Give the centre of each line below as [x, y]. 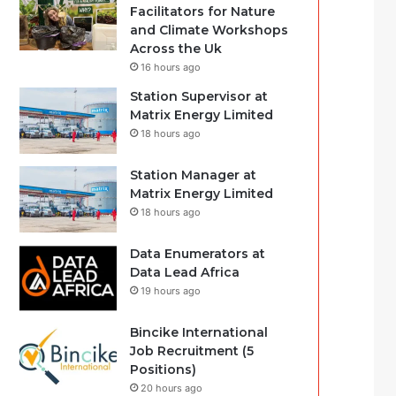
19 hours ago [171, 291]
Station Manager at [194, 175]
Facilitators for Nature [203, 11]
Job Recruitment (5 [192, 351]
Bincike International [199, 332]
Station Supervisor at [199, 96]
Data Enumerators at [198, 254]
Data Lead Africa [185, 272]
